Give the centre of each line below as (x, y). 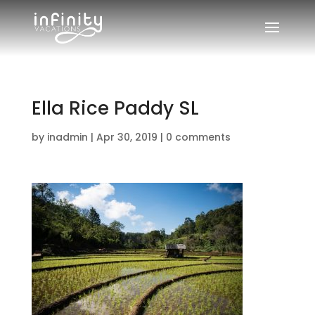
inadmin (67, 137)
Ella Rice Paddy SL (115, 108)
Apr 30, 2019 (127, 137)
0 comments (198, 137)
